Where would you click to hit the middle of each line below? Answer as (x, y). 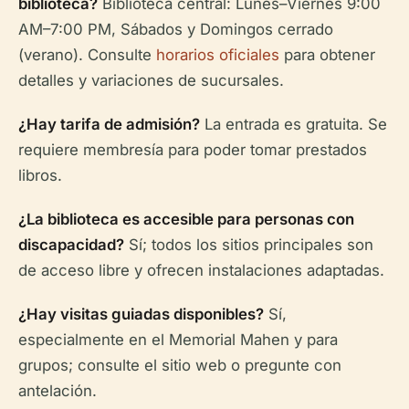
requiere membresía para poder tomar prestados (193, 150)
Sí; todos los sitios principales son (249, 245)
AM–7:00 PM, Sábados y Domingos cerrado (176, 29)
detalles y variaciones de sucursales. (151, 80)
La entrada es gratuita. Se (294, 124)
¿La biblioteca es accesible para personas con (186, 219)
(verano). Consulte (87, 55)
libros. (40, 175)
